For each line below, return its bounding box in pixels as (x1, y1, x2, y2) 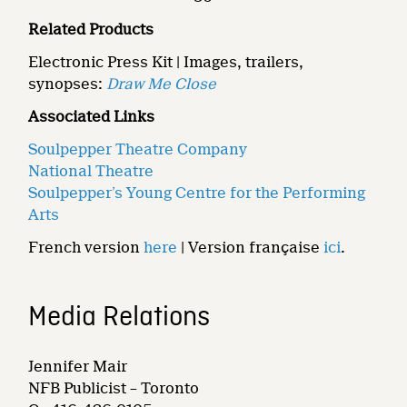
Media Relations (28, 301, 211, 336)
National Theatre (28, 163, 154, 181)
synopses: (28, 75, 107, 94)
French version (28, 239, 144, 257)
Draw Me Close (106, 75, 217, 94)
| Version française (177, 239, 324, 257)
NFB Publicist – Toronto (28, 380, 200, 398)
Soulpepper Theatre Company (28, 141, 248, 159)
